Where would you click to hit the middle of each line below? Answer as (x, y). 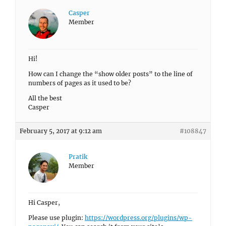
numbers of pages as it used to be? (80, 83)
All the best (45, 98)
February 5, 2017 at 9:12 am (61, 131)
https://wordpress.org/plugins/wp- (138, 218)
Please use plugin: (56, 218)
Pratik (78, 157)
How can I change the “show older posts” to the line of (110, 74)
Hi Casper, (44, 203)
